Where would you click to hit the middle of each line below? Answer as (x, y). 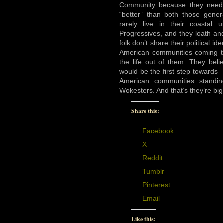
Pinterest (156, 184)
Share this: (145, 111)
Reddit (153, 158)
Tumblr (153, 171)
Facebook (158, 131)
